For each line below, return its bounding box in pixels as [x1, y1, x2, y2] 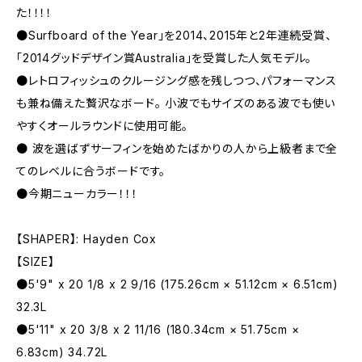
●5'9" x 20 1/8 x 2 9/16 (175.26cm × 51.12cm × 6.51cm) [16, 277, 339, 291]
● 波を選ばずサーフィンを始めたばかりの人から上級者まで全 [16, 141, 339, 155]
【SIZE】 [16, 255, 55, 268]
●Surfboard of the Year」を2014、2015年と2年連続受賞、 [16, 28, 332, 42]
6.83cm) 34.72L [16, 345, 108, 359]
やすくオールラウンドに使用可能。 [16, 119, 188, 133]
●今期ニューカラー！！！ [16, 187, 138, 200]
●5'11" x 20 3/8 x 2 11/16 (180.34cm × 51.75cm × [16, 322, 300, 336]
